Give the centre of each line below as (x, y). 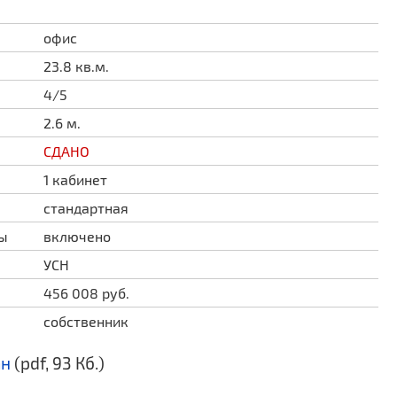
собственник (86, 321)
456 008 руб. (87, 293)
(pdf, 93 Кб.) (58, 363)
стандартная (86, 208)
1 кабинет (76, 179)
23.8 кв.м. (77, 66)
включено (78, 236)
